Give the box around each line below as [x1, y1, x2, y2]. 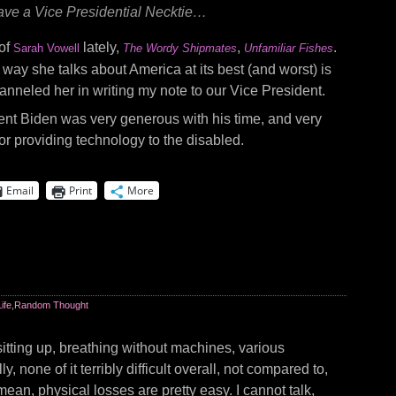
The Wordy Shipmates [123, 42, 237, 55]
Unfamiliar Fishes [244, 42, 333, 55]
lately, [80, 40, 123, 55]
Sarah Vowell [13, 42, 80, 55]
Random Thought [14, 300, 88, 310]
